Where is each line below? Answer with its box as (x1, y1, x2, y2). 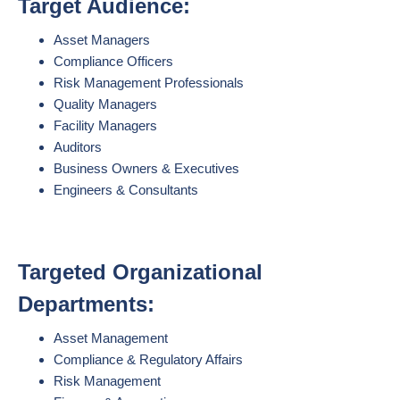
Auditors (54, 139, 105, 154)
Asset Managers (54, 32, 150, 47)
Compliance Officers (54, 54, 173, 69)
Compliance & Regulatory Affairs (54, 352, 243, 367)
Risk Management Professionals (54, 75, 244, 90)
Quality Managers (54, 96, 157, 112)
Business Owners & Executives (54, 161, 239, 176)
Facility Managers (54, 118, 157, 133)
